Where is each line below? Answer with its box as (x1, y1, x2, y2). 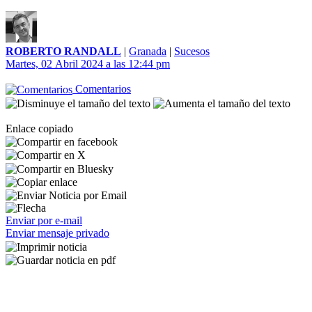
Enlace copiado (6, 122, 73, 134)
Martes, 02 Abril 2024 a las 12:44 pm (6, 58, 170, 70)
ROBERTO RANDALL (6, 45, 121, 57)
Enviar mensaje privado (6, 227, 109, 240)
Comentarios (72, 83, 131, 95)
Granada (129, 45, 166, 57)
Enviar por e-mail (6, 214, 82, 227)
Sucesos (174, 45, 210, 57)
